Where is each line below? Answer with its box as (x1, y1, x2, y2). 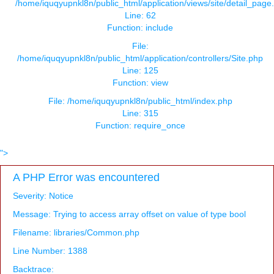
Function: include (107, 23, 173, 33)
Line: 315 (122, 108, 158, 119)
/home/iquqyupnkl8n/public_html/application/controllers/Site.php (17, 53, 263, 64)
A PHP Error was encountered (13, 171, 160, 184)
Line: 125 (122, 65, 158, 76)
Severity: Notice (13, 191, 73, 201)
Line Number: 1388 (13, 246, 87, 256)
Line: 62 (124, 10, 156, 21)
